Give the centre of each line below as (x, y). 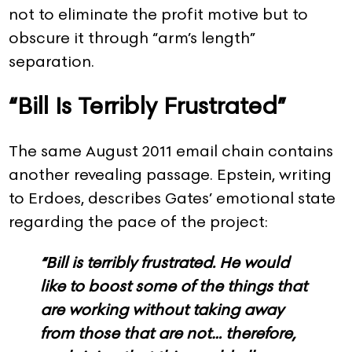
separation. (51, 61)
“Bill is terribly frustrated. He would (165, 263)
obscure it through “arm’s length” (132, 37)
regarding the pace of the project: (138, 222)
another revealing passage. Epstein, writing (170, 175)
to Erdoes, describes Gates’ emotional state (172, 198)
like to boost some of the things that (174, 286)
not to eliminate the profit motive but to (158, 14)
